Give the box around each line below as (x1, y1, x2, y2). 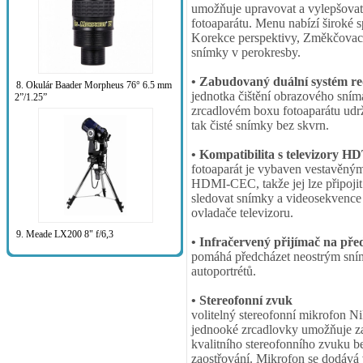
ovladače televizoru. (191, 206, 293, 220)
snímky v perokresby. (191, 45, 301, 60)
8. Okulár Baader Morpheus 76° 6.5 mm (16, 79, 172, 91)
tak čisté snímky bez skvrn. (191, 118, 329, 133)
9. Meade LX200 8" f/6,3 (16, 228, 113, 240)
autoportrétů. (191, 264, 256, 279)
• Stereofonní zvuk (191, 293, 293, 308)
